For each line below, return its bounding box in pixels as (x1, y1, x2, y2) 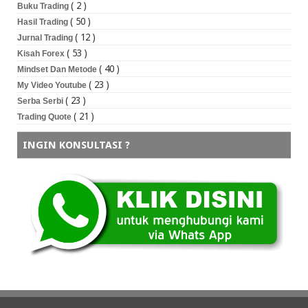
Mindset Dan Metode (17, 65, 99, 75)
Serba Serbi (17, 96, 65, 107)
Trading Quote (17, 112, 74, 122)
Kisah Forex (17, 49, 67, 59)
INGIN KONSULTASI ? (23, 139, 130, 152)
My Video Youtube (17, 80, 89, 91)
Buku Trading (17, 1, 71, 12)
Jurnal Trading (17, 33, 75, 43)
